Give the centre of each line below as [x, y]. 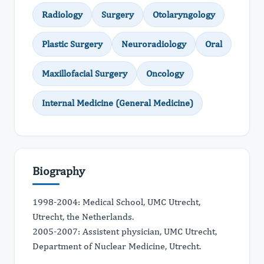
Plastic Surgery [72, 44]
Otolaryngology [184, 14]
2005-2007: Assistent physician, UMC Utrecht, [125, 231]
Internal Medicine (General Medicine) [118, 103]
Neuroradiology [154, 44]
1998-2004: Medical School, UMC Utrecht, [116, 202]
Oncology [165, 73]
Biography [59, 171]
